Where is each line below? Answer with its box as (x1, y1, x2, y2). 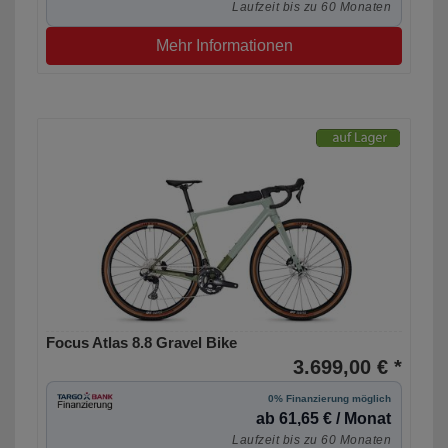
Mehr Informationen (155, 37, 293, 55)
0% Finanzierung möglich (268, 393, 391, 405)
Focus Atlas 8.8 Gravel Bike (46, 334, 237, 352)
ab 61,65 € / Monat (256, 410, 391, 428)
